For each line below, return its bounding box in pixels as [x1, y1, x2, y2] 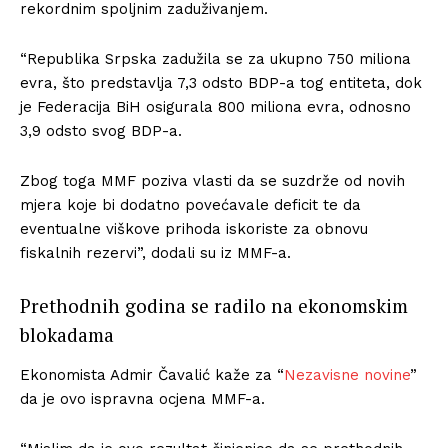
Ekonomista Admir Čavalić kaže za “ [20, 365, 284, 384]
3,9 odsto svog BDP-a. [20, 121, 182, 140]
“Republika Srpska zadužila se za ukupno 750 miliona [20, 49, 411, 68]
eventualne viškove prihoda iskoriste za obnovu [20, 219, 368, 238]
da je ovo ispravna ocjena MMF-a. [20, 389, 265, 408]
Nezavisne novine [284, 365, 410, 384]
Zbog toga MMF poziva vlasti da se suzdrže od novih [20, 171, 405, 190]
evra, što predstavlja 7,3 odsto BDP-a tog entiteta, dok [20, 73, 422, 92]
